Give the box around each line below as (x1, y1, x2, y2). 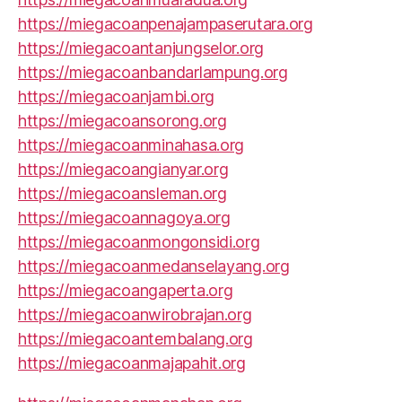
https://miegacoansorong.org (18, 110, 227, 130)
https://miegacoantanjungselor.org (18, 38, 265, 57)
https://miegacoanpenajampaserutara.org (18, 13, 313, 33)
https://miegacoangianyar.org (18, 159, 229, 179)
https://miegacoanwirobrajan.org (18, 304, 252, 324)
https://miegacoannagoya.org (18, 207, 231, 227)
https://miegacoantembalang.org (18, 328, 253, 348)
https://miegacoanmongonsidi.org (18, 232, 260, 251)
